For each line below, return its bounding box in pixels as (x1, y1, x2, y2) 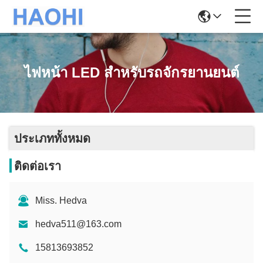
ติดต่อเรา (14, 160, 61, 173)
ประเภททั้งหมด (14, 132, 90, 145)
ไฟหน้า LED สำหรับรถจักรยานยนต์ (23, 65, 240, 80)
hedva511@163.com (35, 219, 122, 229)
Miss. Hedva (35, 195, 87, 205)
